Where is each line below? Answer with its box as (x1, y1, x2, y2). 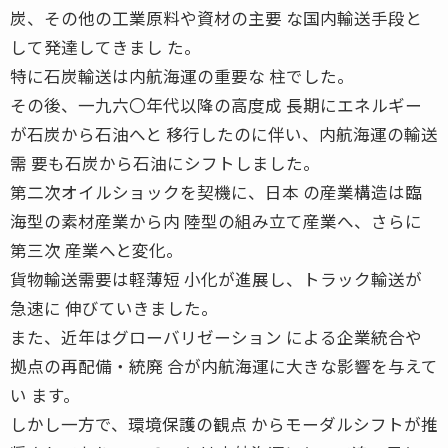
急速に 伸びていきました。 (10, 295, 218, 320)
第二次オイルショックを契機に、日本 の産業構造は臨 (10, 179, 422, 204)
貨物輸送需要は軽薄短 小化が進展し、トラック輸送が (10, 266, 422, 291)
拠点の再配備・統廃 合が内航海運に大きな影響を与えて (10, 353, 438, 378)
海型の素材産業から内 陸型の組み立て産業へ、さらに (10, 208, 422, 233)
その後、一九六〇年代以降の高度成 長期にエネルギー (10, 92, 422, 117)
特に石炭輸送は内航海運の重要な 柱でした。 (10, 63, 354, 88)
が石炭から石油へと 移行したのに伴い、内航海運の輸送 (10, 121, 438, 146)
